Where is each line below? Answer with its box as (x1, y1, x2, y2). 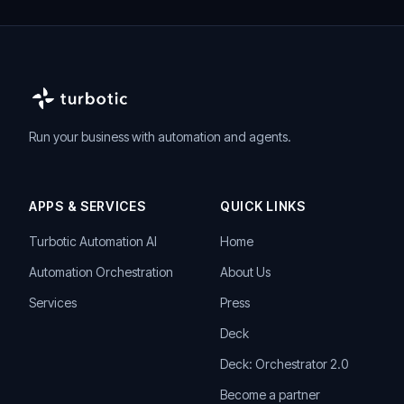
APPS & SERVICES (29, 198, 146, 214)
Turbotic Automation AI (29, 234, 157, 249)
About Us (220, 264, 271, 280)
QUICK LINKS (220, 198, 306, 214)
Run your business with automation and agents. (29, 129, 291, 144)
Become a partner (220, 387, 320, 402)
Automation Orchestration (29, 264, 173, 280)
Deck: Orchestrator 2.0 (220, 356, 348, 372)
